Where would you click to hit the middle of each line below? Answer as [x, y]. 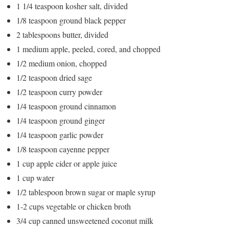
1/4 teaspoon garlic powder [60, 134]
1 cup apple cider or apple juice [67, 163]
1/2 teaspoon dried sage [54, 77]
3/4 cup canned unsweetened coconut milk [85, 220]
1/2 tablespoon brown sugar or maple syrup [86, 192]
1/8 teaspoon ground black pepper [71, 20]
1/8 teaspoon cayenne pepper [63, 149]
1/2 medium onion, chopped [62, 63]
